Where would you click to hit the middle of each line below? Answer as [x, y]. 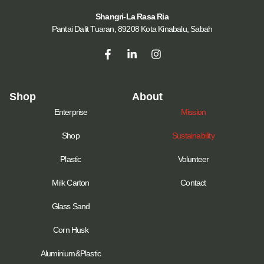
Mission [193, 112]
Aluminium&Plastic [71, 253]
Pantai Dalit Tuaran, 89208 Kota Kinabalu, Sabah [132, 29]
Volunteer [193, 159]
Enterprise [71, 112]
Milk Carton [71, 182]
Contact [193, 182]
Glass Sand [71, 206]
